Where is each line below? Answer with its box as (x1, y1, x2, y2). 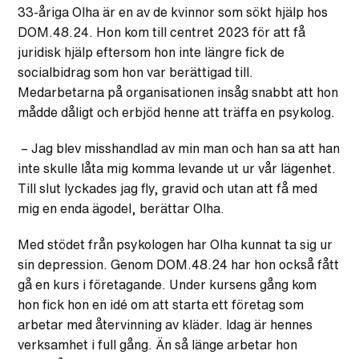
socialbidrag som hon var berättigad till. (18, 65, 254, 79)
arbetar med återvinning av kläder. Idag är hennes (18, 317, 313, 331)
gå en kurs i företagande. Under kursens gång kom (18, 277, 317, 291)
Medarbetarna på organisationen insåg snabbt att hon (18, 85, 339, 99)
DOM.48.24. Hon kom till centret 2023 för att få (18, 25, 306, 38)
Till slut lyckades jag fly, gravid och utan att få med (18, 181, 318, 195)
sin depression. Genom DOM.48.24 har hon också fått (18, 257, 340, 271)
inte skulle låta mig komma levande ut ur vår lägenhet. (18, 161, 337, 175)
